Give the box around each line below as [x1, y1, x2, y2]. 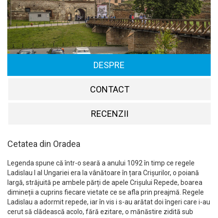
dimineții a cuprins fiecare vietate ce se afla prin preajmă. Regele [7, 188, 204, 196]
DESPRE [93, 59, 125, 70]
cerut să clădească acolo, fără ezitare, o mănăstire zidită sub [7, 207, 193, 216]
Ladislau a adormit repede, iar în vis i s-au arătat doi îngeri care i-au [7, 198, 210, 206]
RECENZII [91, 108, 128, 119]
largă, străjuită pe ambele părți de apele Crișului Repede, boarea [7, 178, 202, 186]
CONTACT [90, 84, 129, 94]
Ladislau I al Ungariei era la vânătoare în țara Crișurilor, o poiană [7, 168, 199, 177]
